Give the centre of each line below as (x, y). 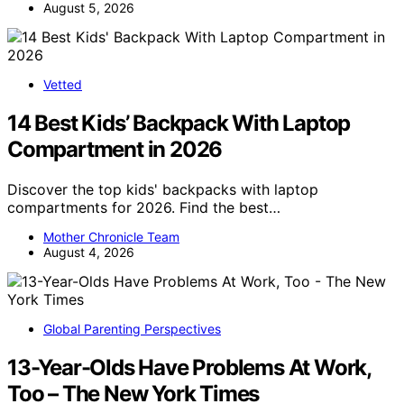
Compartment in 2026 (115, 149)
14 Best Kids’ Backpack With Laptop (179, 123)
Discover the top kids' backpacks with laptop (163, 189)
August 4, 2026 (89, 252)
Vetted (63, 84)
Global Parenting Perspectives (132, 328)
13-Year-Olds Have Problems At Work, (189, 367)
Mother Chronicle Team (111, 236)
